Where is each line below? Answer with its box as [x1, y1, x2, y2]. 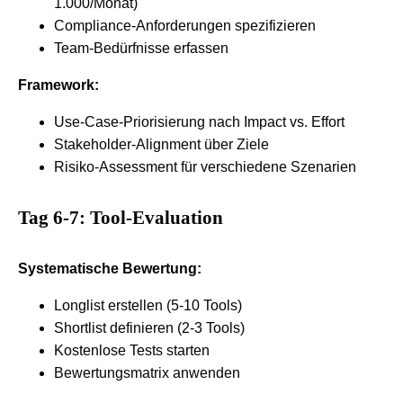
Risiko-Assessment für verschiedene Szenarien [54, 159, 356, 175]
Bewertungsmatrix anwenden [54, 365, 240, 381]
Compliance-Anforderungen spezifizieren [54, 18, 316, 34]
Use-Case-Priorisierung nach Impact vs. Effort [54, 114, 345, 130]
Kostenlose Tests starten [54, 343, 210, 359]
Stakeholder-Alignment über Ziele [54, 137, 269, 153]
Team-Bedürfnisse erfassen [54, 40, 228, 57]
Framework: [18, 77, 99, 94]
